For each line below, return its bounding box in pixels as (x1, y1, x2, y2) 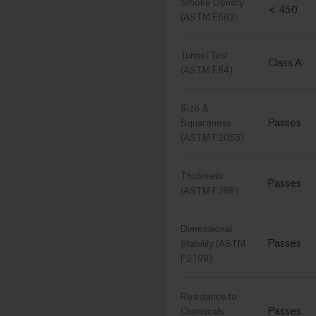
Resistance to (181, 290, 237, 303)
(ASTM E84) (181, 63, 233, 77)
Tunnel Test (181, 49, 228, 62)
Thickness (181, 169, 223, 183)
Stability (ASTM (181, 237, 245, 250)
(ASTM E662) (181, 11, 238, 24)
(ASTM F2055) (181, 131, 244, 145)
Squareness (181, 116, 231, 130)
